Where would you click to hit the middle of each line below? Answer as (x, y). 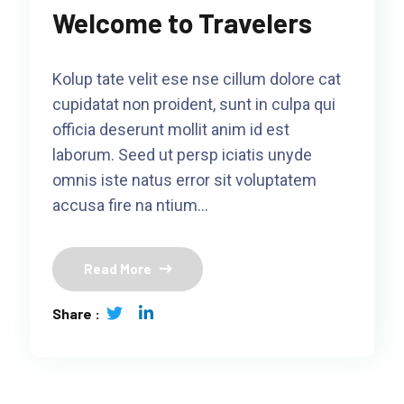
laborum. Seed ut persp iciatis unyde (183, 155)
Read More (118, 269)
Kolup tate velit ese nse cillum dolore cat (197, 79)
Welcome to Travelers (183, 23)
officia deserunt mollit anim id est (171, 130)
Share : (77, 313)
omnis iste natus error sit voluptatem (185, 180)
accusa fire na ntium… (131, 206)
